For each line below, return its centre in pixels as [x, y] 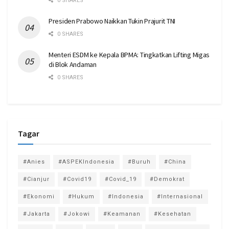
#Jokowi [77, 214]
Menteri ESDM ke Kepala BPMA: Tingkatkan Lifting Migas [129, 55]
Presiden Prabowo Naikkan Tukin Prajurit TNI [112, 21]
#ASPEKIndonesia [86, 162]
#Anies [34, 162]
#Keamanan [122, 214]
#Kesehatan [173, 214]
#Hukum [81, 197]
